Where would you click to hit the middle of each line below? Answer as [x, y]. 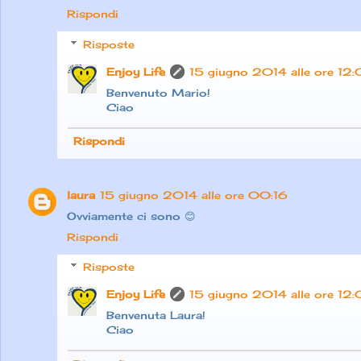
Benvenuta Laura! [156, 315]
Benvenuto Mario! [158, 92]
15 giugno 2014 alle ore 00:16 [194, 195]
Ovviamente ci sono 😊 [131, 216]
